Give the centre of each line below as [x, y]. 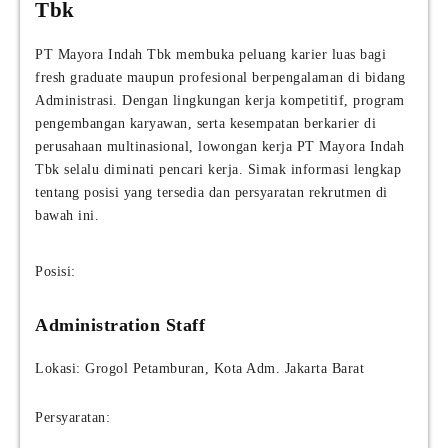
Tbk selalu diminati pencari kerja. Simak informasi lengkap [218, 170]
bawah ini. [67, 216]
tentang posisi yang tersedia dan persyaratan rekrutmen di [211, 193]
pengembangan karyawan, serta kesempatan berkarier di [205, 124]
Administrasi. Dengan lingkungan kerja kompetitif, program [220, 101]
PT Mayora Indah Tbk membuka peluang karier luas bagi [210, 55]
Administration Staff [120, 325]
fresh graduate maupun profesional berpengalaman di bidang [220, 78]
